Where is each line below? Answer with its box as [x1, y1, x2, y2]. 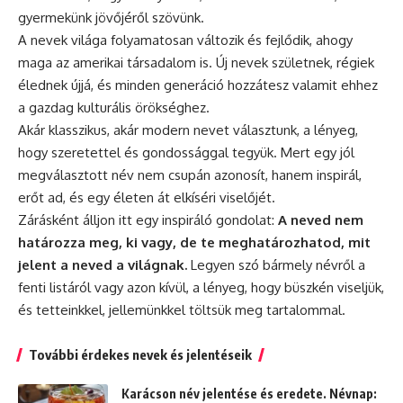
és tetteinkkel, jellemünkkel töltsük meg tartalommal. [18, 301, 345, 319]
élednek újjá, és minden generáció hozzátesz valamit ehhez [18, 76, 378, 94]
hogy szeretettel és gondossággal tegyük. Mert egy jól [18, 144, 354, 162]
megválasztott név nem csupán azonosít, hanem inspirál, [18, 166, 362, 184]
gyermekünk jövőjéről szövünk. [18, 9, 204, 27]
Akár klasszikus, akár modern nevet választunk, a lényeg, [18, 121, 358, 139]
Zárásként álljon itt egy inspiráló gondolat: [18, 211, 278, 229]
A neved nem [278, 211, 363, 229]
